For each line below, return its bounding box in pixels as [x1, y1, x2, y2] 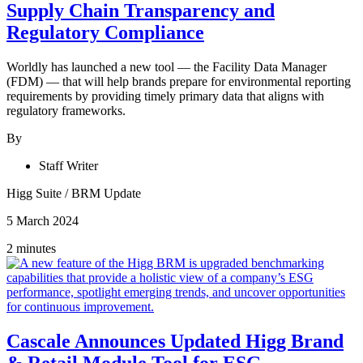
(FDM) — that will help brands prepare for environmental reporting [6, 75, 351, 88]
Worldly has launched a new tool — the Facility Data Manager [6, 60, 327, 74]
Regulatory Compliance [6, 22, 204, 44]
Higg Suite [6, 186, 65, 200]
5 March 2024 [6, 214, 79, 228]
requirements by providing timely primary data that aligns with [6, 89, 324, 103]
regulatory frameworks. [6, 104, 126, 117]
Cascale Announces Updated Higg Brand [6, 330, 344, 352]
